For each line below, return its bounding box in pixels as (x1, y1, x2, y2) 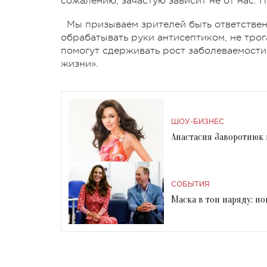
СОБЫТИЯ (171, 181, 210, 188)
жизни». (61, 58, 98, 69)
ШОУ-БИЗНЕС (171, 118, 224, 125)
